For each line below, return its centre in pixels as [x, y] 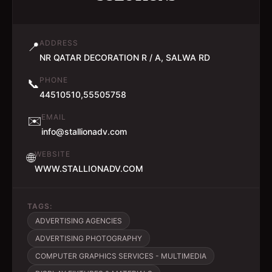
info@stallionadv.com [84, 131]
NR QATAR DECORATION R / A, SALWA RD [125, 57]
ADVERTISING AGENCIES [79, 221]
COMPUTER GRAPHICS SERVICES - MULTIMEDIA [121, 256]
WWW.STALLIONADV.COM [89, 168]
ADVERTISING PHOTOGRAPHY [89, 238]
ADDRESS [59, 43]
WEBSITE [53, 154]
